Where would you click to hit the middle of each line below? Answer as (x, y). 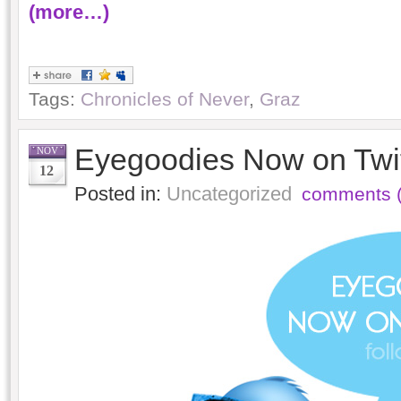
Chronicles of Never (164, 99)
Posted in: (120, 194)
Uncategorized (229, 194)
